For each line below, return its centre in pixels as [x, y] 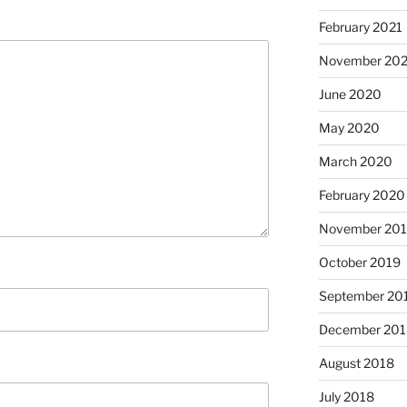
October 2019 [359, 262]
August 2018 [356, 362]
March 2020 [355, 161]
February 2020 [362, 194]
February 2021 [360, 26]
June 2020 [350, 94]
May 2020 [349, 127]
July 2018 [346, 396]
